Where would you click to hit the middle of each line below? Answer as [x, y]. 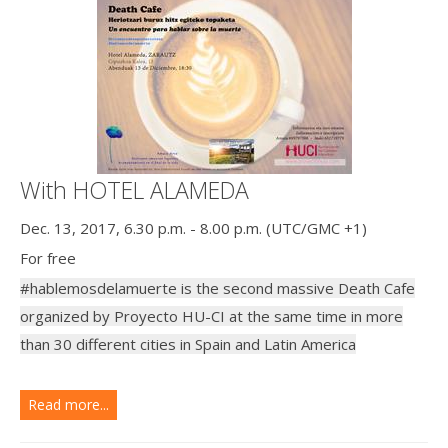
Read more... [68, 404]
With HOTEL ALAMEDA [134, 189]
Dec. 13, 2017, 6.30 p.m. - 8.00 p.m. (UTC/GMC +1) [193, 227]
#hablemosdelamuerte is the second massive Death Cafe [217, 287]
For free [48, 257]
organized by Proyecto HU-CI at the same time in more [211, 315]
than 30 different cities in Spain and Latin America [188, 343]
